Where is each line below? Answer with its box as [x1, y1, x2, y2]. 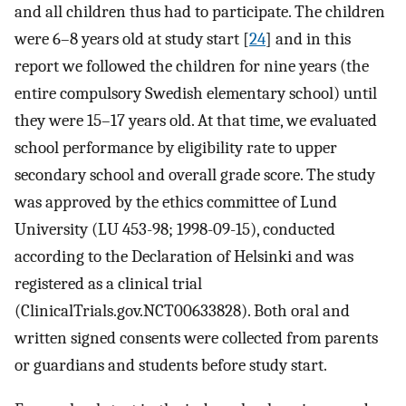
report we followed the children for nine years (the [14, 56, 369, 77]
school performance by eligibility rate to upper [14, 138, 337, 159]
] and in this [266, 29, 351, 50]
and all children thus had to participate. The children [14, 2, 385, 23]
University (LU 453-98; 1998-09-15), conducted [14, 219, 335, 240]
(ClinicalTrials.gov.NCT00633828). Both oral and [14, 301, 350, 322]
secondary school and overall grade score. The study [14, 165, 375, 186]
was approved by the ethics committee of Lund [14, 192, 337, 213]
